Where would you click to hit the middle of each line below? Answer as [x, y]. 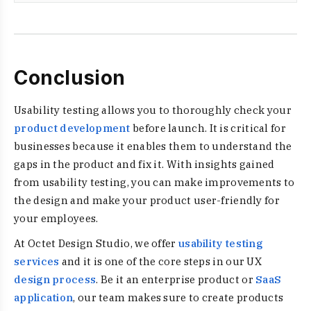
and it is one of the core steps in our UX [161, 261]
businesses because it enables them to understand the [153, 146]
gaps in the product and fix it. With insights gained [144, 164]
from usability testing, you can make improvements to [154, 182]
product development [72, 128]
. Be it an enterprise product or [176, 279]
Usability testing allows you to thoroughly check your [153, 110]
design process [55, 279]
